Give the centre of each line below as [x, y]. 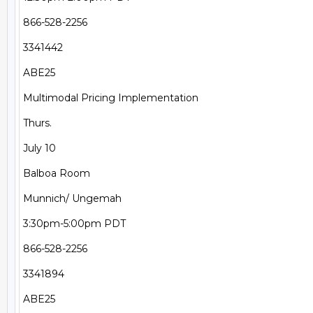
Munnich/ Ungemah [72, 198]
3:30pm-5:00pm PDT [74, 224]
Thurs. [37, 123]
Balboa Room [57, 173]
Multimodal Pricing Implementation [111, 98]
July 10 [39, 148]
